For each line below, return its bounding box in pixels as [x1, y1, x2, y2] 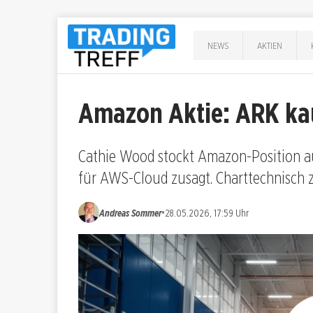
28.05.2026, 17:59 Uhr [165, 206, 249, 219]
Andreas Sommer [99, 206, 161, 219]
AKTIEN [257, 39, 283, 51]
